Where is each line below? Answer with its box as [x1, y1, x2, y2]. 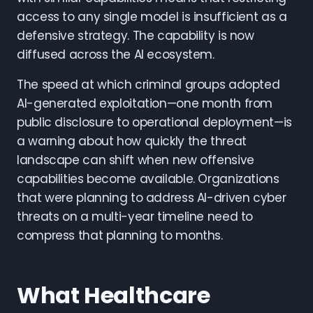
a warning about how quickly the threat [17, 133, 247, 150]
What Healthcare [17, 279, 210, 311]
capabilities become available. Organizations [17, 170, 279, 187]
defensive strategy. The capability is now [17, 27, 254, 44]
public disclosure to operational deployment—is [17, 114, 292, 131]
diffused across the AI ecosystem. [17, 46, 214, 63]
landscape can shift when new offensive [17, 152, 254, 168]
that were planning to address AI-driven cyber [17, 189, 286, 206]
